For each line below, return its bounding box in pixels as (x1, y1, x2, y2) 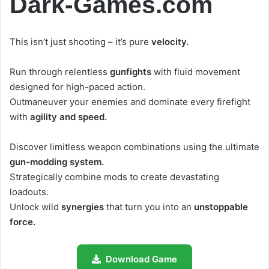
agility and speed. (30, 111, 107, 123)
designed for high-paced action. (10, 81, 145, 93)
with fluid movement (151, 66, 240, 78)
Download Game (106, 253, 177, 265)
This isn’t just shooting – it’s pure (10, 36, 151, 48)
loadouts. (10, 186, 49, 198)
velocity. (151, 36, 189, 48)
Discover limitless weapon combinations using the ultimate (10, 141, 259, 153)
